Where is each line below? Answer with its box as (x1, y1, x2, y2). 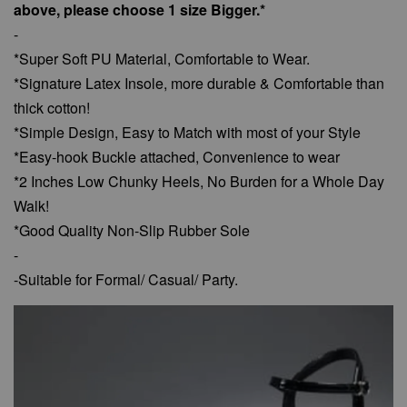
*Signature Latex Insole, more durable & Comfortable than (14, 73, 384, 94)
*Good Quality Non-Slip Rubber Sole (14, 220, 250, 241)
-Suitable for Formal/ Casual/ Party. (14, 269, 238, 290)
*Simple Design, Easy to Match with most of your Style (14, 122, 361, 143)
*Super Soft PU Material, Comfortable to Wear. (14, 48, 310, 69)
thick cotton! (14, 97, 90, 118)
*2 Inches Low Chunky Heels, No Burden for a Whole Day (14, 171, 384, 192)
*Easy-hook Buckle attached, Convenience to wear (14, 146, 340, 167)
